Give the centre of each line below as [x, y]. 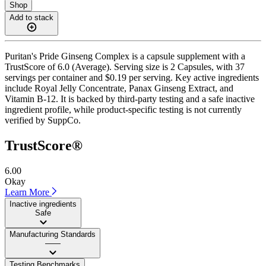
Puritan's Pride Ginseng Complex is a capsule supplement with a [125, 56]
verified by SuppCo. [43, 120]
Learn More [28, 192]
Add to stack [31, 17]
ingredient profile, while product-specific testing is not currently [123, 109]
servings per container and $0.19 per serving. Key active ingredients [132, 77]
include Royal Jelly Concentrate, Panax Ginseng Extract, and [119, 88]
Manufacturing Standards [53, 234]
